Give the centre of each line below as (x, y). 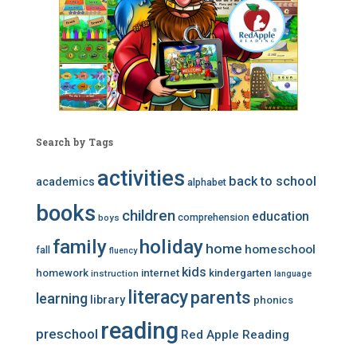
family (80, 247)
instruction (115, 273)
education (280, 216)
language (293, 274)
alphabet (207, 182)
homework (62, 273)
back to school (273, 181)
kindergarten (240, 273)
